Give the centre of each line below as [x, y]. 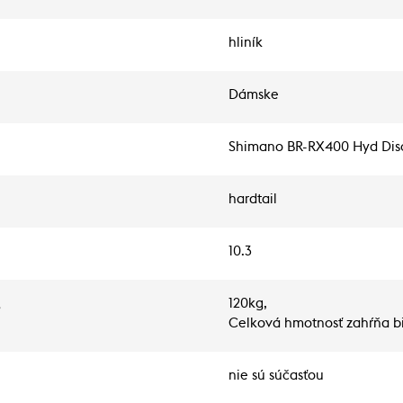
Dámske [254, 95]
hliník [246, 43]
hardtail [253, 199]
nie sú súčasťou [276, 376]
